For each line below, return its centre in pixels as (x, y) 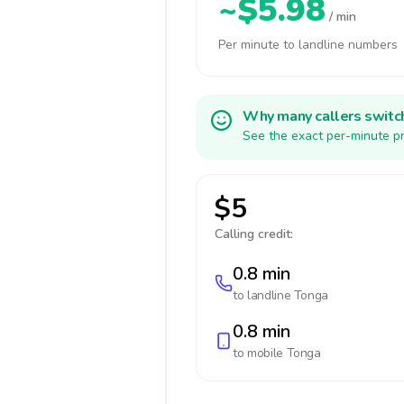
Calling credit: (254, 234)
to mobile (260, 353)
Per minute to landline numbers (308, 45)
